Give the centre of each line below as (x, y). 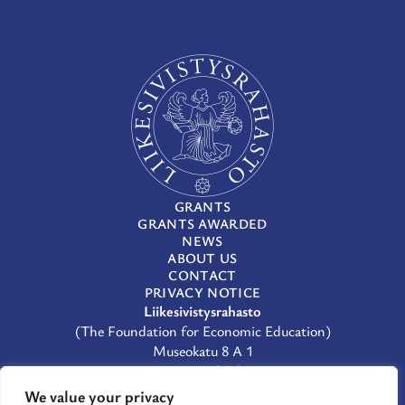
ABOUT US (202, 258)
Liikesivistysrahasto (202, 311)
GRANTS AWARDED (202, 224)
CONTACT (202, 275)
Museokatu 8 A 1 (202, 351)
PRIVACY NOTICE (202, 292)
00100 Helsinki (202, 371)
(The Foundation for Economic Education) (202, 331)
